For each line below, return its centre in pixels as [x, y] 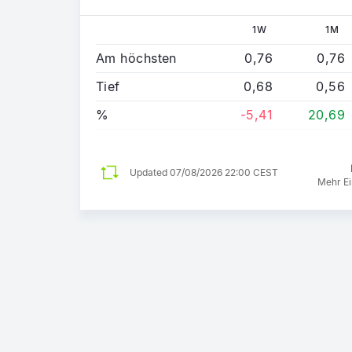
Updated [150, 172]
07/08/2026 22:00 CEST [224, 172]
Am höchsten [136, 58]
